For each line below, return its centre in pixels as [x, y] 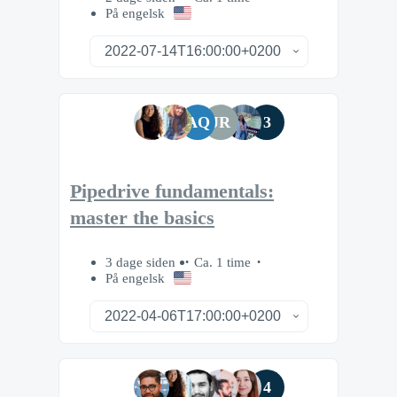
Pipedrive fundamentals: [172, 191]
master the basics [142, 218]
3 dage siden [142, 262]
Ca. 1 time [222, 262]
